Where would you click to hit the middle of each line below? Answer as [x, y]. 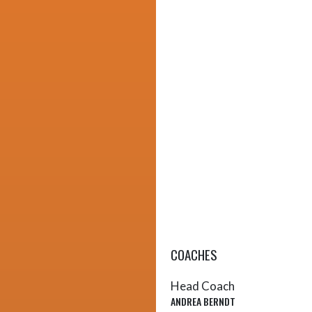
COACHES [194, 255]
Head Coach [203, 286]
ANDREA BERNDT [203, 301]
